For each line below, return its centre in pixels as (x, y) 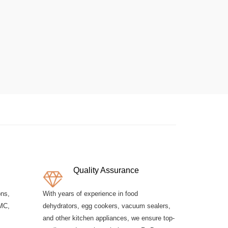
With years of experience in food (90, 193)
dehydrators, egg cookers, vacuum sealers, (106, 206)
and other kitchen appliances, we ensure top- (108, 218)
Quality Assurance (106, 170)
